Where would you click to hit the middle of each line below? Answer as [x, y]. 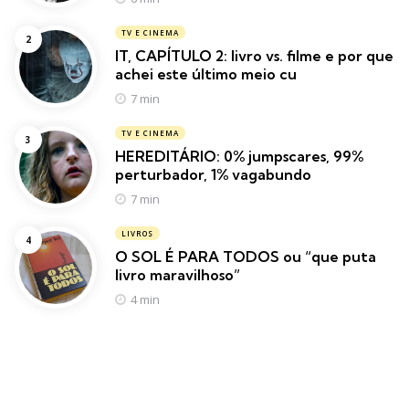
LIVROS [137, 234]
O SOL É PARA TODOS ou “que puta [246, 257]
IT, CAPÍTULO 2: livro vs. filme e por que [254, 56]
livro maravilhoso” [178, 275]
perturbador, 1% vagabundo [213, 175]
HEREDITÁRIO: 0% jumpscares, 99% [239, 157]
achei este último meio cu [206, 74]
